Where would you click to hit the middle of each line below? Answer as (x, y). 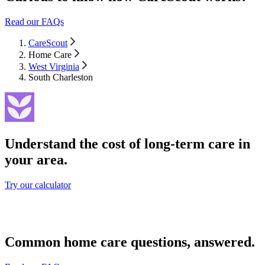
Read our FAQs (34, 22)
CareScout (48, 43)
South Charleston (61, 77)
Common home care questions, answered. (130, 242)
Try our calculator (38, 185)
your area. (36, 160)
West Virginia (54, 67)
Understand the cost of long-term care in (127, 144)
